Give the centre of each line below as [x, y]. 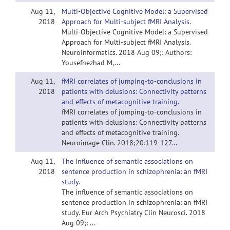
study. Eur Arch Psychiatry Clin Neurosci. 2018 [133, 213]
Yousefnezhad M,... [91, 63]
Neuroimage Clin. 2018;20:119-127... [119, 143]
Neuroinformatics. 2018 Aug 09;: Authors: [127, 52]
